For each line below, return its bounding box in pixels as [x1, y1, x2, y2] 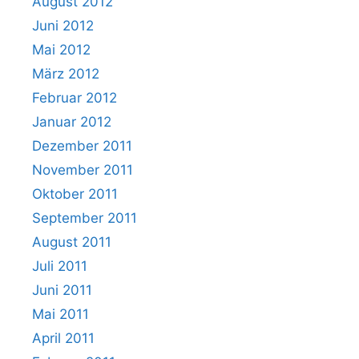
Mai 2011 [32, 305, 89, 322]
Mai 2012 [32, 41, 91, 58]
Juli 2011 [32, 257, 87, 274]
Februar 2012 [32, 89, 117, 106]
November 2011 [32, 161, 133, 178]
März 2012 [32, 65, 99, 82]
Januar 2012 [32, 113, 111, 130]
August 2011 [32, 233, 111, 250]
